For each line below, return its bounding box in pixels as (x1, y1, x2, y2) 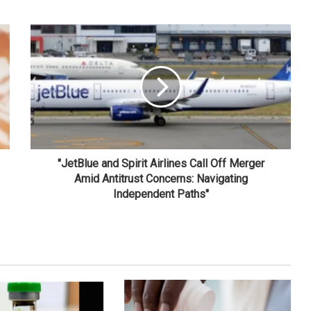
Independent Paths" (112, 187, 209, 201)
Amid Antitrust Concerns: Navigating (74, 172, 248, 186)
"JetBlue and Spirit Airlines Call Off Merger (57, 157, 264, 171)
